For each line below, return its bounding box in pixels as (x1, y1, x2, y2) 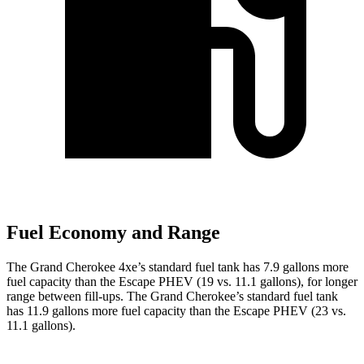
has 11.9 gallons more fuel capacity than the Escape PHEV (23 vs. (6, 303, 346, 318)
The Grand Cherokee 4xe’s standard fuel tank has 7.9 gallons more (6, 259, 349, 274)
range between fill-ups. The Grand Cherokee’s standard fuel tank (6, 288, 338, 303)
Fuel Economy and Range (6, 222, 220, 244)
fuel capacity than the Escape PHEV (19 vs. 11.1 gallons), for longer (6, 274, 357, 288)
